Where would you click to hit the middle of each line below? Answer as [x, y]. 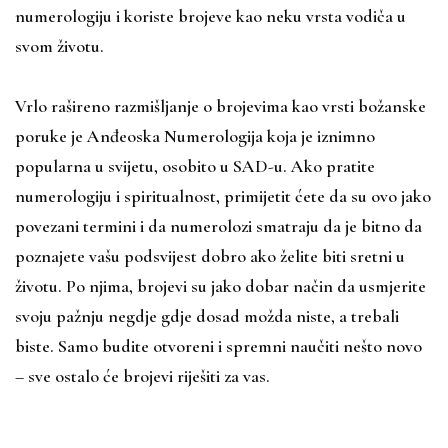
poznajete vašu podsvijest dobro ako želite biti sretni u [210, 255]
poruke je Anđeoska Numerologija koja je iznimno [195, 135]
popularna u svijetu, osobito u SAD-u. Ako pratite [195, 165]
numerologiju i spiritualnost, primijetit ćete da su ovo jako [223, 195]
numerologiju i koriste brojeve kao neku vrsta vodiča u [210, 15]
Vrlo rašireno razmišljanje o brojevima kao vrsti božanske [220, 105]
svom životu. [59, 45]
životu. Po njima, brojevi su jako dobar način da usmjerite [220, 285]
